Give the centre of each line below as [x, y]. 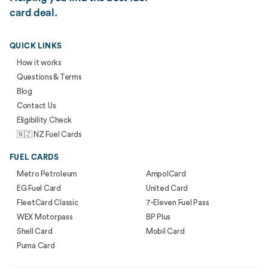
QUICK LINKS [36, 46]
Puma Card [36, 246]
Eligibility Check [44, 120]
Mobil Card [165, 231]
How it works [39, 63]
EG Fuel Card [39, 188]
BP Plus [159, 217]
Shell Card [35, 231]
